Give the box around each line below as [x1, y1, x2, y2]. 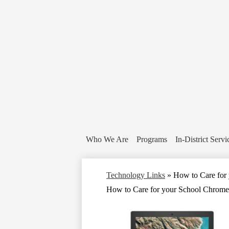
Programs [136, 134, 167, 144]
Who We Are [86, 134, 128, 144]
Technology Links [106, 170, 165, 179]
